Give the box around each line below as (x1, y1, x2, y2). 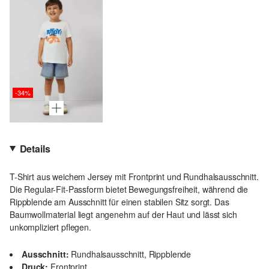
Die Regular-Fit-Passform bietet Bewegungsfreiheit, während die (10, 183, 249, 195)
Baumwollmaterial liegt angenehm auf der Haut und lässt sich (10, 208, 237, 220)
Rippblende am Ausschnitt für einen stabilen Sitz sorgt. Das (10, 195, 229, 208)
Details (19, 141, 50, 156)
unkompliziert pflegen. (10, 220, 91, 233)
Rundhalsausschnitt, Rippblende (71, 247, 192, 260)
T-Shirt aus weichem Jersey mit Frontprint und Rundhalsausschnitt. (10, 170, 259, 183)
